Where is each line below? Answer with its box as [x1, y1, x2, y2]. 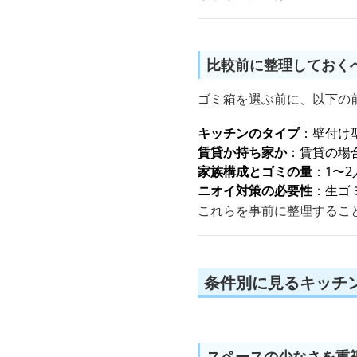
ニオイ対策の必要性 [198, 182, 312, 199]
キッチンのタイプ [198, 124, 300, 142]
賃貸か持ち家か [198, 143, 287, 161]
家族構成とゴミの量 [198, 163, 312, 180]
